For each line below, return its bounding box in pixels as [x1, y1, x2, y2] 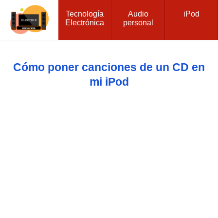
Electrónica [65, 18, 105, 27]
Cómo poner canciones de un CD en [13, 61, 205, 73]
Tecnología [66, 9, 104, 18]
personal [123, 18, 153, 27]
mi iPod [89, 75, 129, 88]
